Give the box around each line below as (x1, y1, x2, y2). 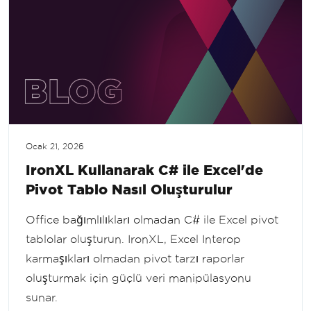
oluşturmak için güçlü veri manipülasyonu (26, 271, 251, 284)
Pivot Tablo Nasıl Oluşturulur (26, 180, 233, 197)
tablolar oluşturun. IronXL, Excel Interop (26, 233, 241, 245)
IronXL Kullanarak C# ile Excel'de (26, 161, 263, 178)
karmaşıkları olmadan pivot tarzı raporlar (26, 252, 244, 264)
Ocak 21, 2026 (26, 142, 84, 151)
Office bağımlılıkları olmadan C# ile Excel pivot (26, 213, 278, 226)
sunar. (26, 291, 58, 303)
